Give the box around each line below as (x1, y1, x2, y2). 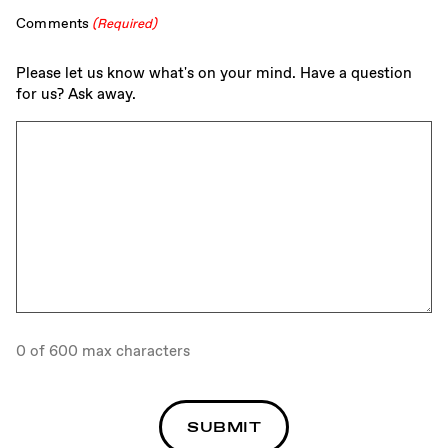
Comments (16, 14, 90, 33)
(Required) (91, 15, 158, 33)
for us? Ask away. (16, 84, 136, 105)
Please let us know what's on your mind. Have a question (16, 63, 412, 84)
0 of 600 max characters (16, 341, 190, 362)
